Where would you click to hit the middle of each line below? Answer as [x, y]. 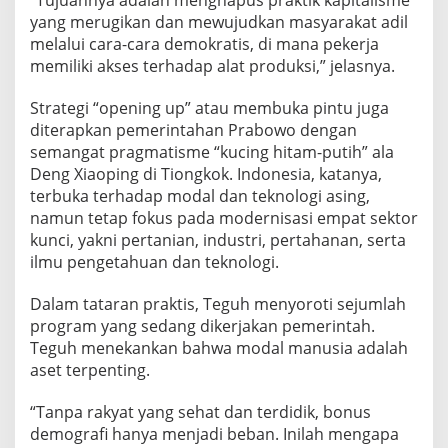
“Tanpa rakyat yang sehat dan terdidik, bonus [200, 411]
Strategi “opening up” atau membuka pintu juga [209, 107]
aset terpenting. [90, 369]
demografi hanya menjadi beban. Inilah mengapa [214, 433]
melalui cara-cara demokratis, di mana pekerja [204, 43]
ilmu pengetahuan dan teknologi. [154, 261]
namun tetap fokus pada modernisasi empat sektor [224, 217]
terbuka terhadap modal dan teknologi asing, [200, 195]
